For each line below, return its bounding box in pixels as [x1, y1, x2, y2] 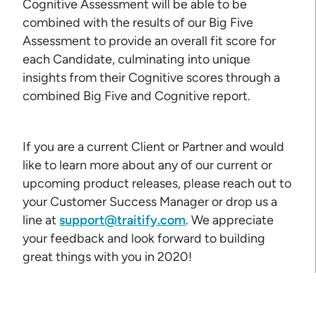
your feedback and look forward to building [23, 230, 266, 246]
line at [23, 212, 60, 228]
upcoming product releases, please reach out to [23, 175, 292, 191]
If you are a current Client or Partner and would [23, 138, 285, 154]
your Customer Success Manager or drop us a [23, 193, 278, 209]
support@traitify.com [59, 212, 186, 228]
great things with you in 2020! [23, 248, 193, 265]
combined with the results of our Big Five [23, 14, 254, 30]
